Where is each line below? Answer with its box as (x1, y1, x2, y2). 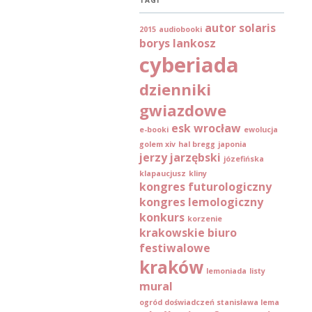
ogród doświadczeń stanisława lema (139, 297, 279, 308)
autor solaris (205, 20, 276, 36)
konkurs (139, 210, 185, 226)
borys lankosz (139, 36, 216, 52)
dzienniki (139, 79, 211, 100)
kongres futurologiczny (139, 179, 272, 195)
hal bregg (178, 139, 215, 150)
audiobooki (159, 24, 202, 35)
